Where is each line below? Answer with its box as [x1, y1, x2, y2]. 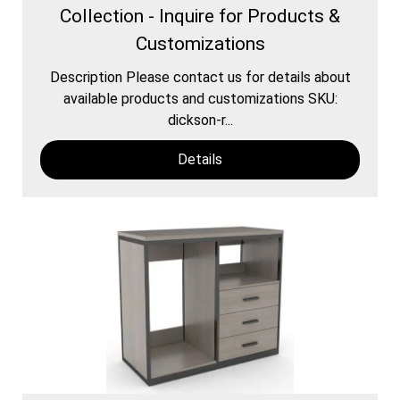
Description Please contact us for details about [49, 68, 351, 86]
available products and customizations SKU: [62, 89, 337, 107]
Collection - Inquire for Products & [60, 4, 340, 27]
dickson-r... [167, 111, 233, 129]
